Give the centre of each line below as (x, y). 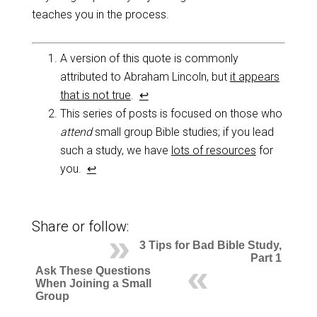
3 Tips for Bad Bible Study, (211, 246)
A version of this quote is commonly (149, 58)
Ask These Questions (93, 271)
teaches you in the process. (100, 14)
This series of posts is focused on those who (171, 113)
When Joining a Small (93, 284)
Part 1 (266, 258)
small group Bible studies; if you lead (183, 132)
